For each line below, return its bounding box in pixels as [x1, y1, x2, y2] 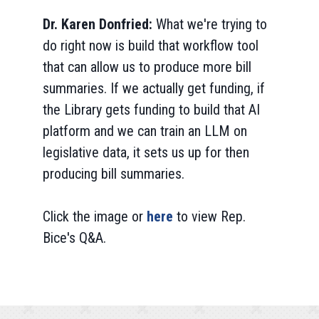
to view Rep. [177, 208, 246, 225]
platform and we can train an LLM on [43, 122, 247, 140]
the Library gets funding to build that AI [43, 101, 260, 118]
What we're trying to [156, 16, 267, 33]
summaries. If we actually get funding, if [43, 80, 265, 97]
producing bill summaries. [43, 165, 184, 182]
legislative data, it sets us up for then [43, 144, 249, 161]
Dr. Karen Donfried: [43, 16, 156, 33]
